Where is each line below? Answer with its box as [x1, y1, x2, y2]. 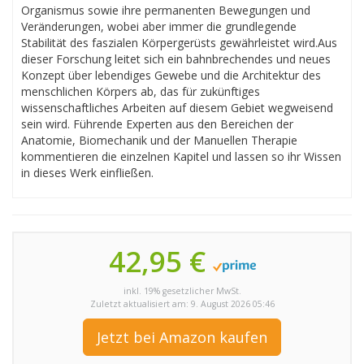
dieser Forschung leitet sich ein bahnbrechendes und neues [21, 51, 331, 67]
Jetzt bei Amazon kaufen [97, 327, 267, 347]
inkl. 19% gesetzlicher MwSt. [123, 285, 241, 297]
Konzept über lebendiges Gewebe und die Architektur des [21, 67, 321, 83]
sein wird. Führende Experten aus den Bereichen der [21, 116, 293, 132]
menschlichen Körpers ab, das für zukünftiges [21, 84, 260, 99]
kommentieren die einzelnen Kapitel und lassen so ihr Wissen [21, 149, 341, 164]
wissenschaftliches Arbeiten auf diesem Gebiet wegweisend [21, 100, 333, 115]
